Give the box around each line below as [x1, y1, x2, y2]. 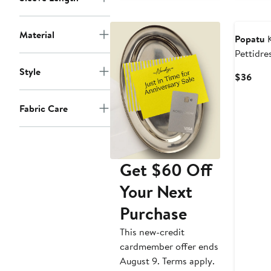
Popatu [234, 32, 265, 46]
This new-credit [120, 225, 184, 239]
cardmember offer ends [120, 240, 218, 253]
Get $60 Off [120, 158, 212, 182]
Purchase [120, 201, 187, 226]
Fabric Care [19, 102, 68, 116]
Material [19, 28, 54, 42]
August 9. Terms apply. [120, 254, 215, 268]
